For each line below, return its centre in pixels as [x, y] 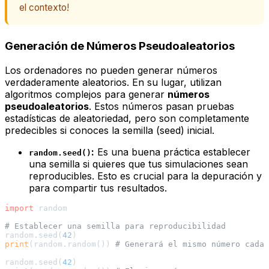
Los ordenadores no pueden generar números [111, 70]
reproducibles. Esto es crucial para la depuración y [145, 176]
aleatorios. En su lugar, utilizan [150, 82]
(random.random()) [72, 244]
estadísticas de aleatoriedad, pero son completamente [127, 118]
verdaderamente [42, 82]
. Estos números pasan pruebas [162, 106]
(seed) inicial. [184, 130]
